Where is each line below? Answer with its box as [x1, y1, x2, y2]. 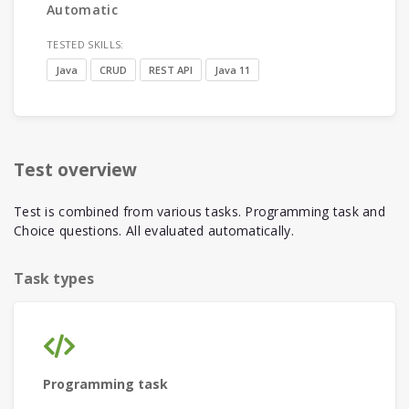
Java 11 [215, 63, 250, 77]
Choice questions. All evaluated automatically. [14, 222, 294, 239]
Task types [14, 268, 94, 288]
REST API [149, 63, 193, 77]
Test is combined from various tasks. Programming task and [14, 203, 385, 220]
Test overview [14, 158, 137, 182]
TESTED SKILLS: [47, 37, 124, 51]
